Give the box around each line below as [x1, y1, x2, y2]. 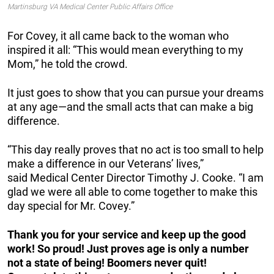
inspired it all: [7, 43, 73, 56]
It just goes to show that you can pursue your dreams [7, 86, 264, 99]
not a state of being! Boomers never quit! [7, 256, 207, 269]
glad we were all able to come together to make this [7, 185, 257, 198]
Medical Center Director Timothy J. [30, 171, 202, 184]
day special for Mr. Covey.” [7, 199, 135, 212]
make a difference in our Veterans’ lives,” [7, 157, 204, 170]
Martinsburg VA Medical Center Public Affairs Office [7, 2, 172, 11]
